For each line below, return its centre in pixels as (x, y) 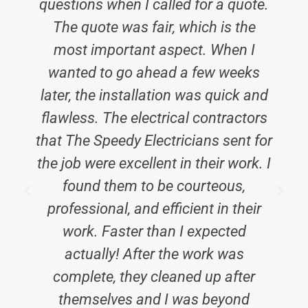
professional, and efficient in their (154, 209)
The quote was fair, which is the (154, 27)
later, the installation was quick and (154, 95)
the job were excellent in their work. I (154, 163)
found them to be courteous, (154, 186)
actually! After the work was (154, 254)
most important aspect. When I (154, 50)
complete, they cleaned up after (154, 277)
